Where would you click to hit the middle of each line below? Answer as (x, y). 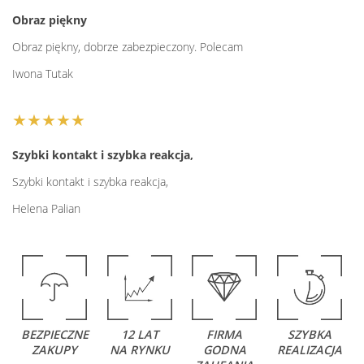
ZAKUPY (55, 349)
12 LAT (139, 334)
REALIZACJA (309, 349)
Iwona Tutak (43, 73)
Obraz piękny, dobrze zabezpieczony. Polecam (128, 46)
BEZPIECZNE (54, 334)
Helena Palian (46, 208)
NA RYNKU (139, 349)
